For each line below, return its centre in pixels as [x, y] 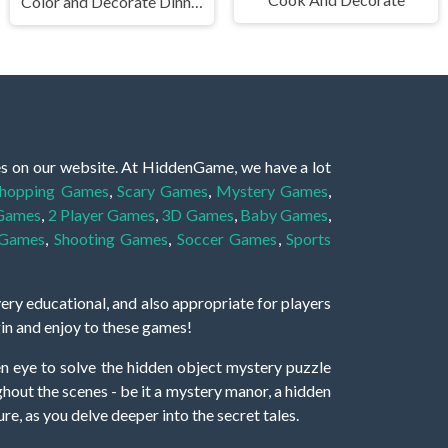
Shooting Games [111, 238]
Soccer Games [227, 238]
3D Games [197, 214]
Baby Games [284, 214]
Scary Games [162, 190]
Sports [309, 238]
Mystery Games [272, 190]
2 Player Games [101, 214]
